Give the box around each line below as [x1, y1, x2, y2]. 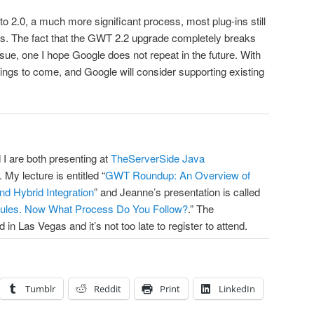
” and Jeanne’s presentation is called [94, 184, 260, 199]
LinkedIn [219, 282, 255, 296]
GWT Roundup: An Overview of [105, 167, 250, 182]
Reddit [94, 282, 121, 296]
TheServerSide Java [111, 150, 205, 165]
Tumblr [25, 282, 55, 296]
